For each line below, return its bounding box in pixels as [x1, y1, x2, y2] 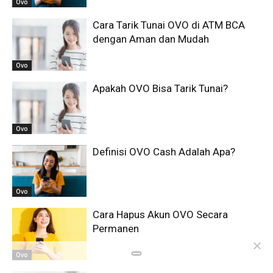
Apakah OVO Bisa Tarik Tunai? [93, 82, 229, 95]
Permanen [93, 222, 140, 235]
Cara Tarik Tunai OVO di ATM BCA [93, 19, 246, 32]
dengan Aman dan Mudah [93, 33, 210, 46]
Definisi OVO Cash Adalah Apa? [93, 145, 236, 158]
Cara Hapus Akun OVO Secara [93, 208, 229, 221]
